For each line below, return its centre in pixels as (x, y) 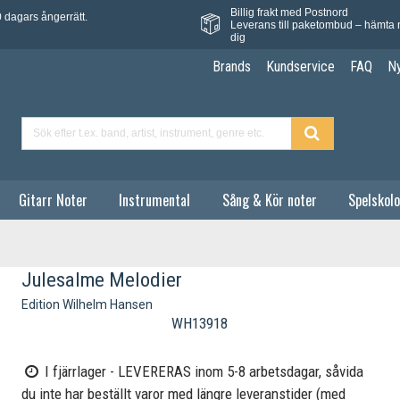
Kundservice (300, 67)
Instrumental (155, 200)
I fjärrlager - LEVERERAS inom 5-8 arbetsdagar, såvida (203, 372)
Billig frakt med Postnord (289, 12)
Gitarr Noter (53, 200)
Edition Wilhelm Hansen (87, 305)
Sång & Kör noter (269, 200)
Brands (231, 67)
